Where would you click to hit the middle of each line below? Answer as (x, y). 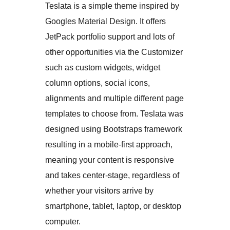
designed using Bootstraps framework (114, 129)
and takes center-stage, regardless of (112, 176)
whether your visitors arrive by (99, 191)
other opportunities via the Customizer (114, 52)
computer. (63, 222)
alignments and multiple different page (114, 99)
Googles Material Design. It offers (106, 22)
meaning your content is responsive (110, 160)
